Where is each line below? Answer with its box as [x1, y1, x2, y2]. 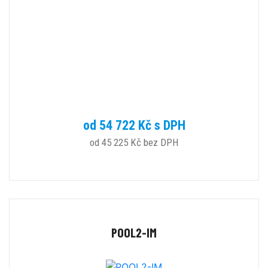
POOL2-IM [111, 224, 157, 240]
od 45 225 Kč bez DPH [90, 136, 178, 148]
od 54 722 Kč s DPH [83, 117, 185, 133]
